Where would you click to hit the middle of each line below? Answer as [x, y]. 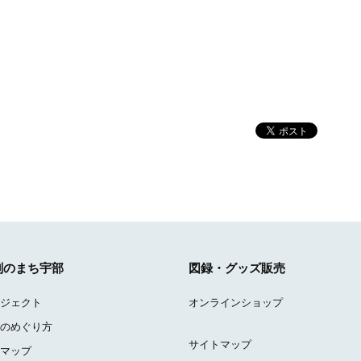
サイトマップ [220, 344]
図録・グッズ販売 [237, 268]
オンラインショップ [236, 303]
